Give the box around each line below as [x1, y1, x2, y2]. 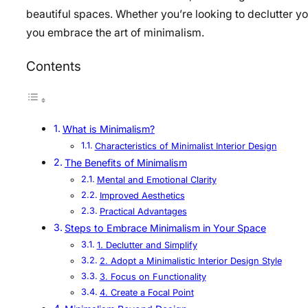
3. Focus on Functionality [99, 272, 206, 283]
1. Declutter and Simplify [96, 240, 197, 251]
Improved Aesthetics [99, 190, 185, 201]
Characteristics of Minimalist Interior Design [94, 141, 277, 152]
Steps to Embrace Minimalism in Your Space [64, 222, 266, 234]
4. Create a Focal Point [99, 287, 194, 298]
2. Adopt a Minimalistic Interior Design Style [99, 256, 282, 267]
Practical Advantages [99, 206, 187, 217]
